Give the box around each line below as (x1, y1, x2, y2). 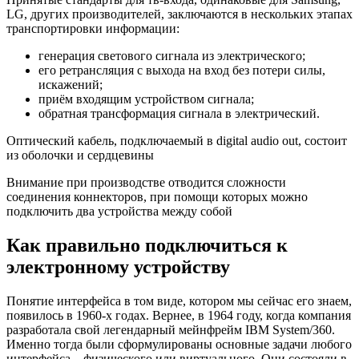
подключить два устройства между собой (6, 204, 232, 219)
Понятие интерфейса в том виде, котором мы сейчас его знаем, (6, 294, 352, 309)
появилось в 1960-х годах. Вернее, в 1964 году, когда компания (6, 309, 351, 323)
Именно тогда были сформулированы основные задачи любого (6, 337, 352, 352)
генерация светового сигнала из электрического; (38, 49, 305, 63)
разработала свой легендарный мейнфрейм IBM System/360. (6, 323, 335, 337)
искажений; (38, 78, 103, 92)
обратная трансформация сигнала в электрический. (38, 107, 320, 121)
